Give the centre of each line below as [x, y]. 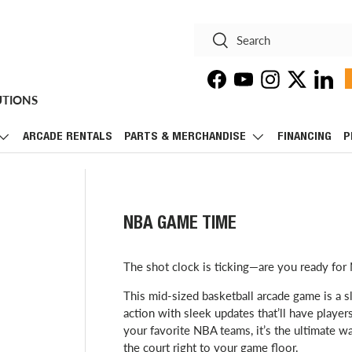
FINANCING [304, 137]
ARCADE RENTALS [68, 137]
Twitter [315, 86]
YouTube [264, 86]
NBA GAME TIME [180, 224]
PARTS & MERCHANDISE [185, 137]
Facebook [241, 86]
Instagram [296, 86]
